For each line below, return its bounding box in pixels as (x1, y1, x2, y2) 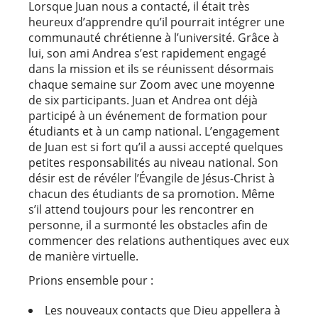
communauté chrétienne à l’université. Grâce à (28, 29, 279, 45)
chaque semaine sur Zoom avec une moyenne (28, 76, 275, 92)
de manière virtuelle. (28, 248, 138, 264)
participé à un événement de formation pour (28, 107, 268, 124)
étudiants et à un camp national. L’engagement (28, 123, 280, 139)
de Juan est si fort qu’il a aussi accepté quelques (28, 138, 283, 155)
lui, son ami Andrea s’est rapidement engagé (28, 45, 266, 61)
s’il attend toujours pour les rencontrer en (28, 201, 254, 217)
